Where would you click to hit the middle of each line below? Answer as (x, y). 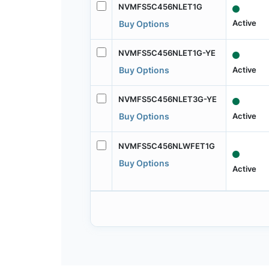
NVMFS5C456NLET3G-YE (167, 99)
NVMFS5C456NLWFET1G (166, 146)
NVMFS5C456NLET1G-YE (167, 53)
